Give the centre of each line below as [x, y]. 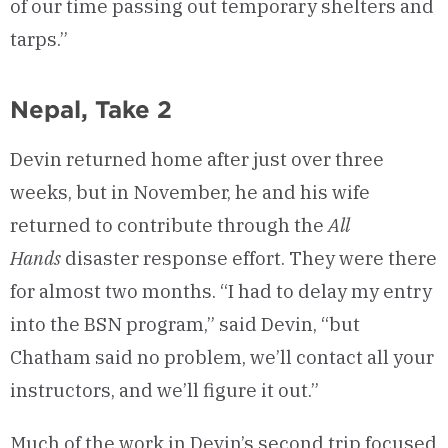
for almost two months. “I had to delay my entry [221, 291]
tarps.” [39, 39]
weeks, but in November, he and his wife [190, 192]
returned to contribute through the [169, 225]
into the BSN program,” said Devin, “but [185, 324]
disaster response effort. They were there [249, 258]
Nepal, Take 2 [91, 109]
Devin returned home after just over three [197, 159]
